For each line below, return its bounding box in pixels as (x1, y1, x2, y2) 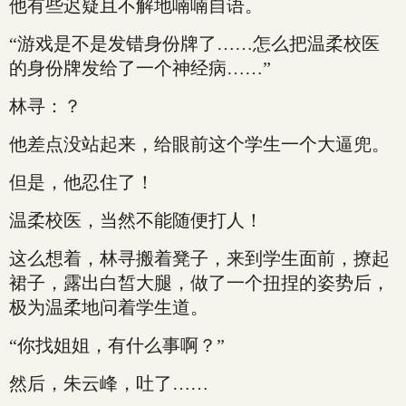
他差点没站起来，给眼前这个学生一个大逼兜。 (9, 134, 390, 154)
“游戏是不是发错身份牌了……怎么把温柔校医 (9, 34, 380, 53)
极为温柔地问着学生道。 (9, 297, 208, 317)
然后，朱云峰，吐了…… (9, 373, 208, 393)
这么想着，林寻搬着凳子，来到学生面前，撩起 (9, 248, 390, 268)
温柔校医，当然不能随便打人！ (9, 210, 263, 230)
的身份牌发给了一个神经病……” (9, 58, 271, 78)
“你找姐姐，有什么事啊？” (9, 335, 225, 355)
